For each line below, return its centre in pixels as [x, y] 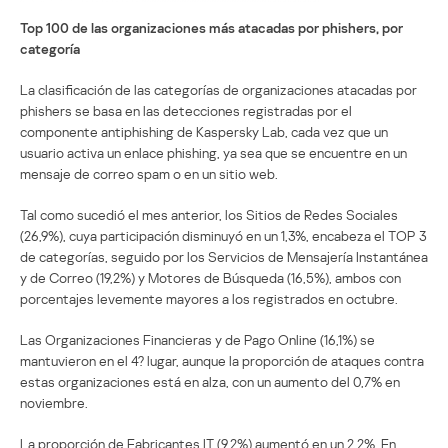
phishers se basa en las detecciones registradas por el [186, 110]
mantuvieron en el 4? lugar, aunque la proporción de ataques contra [222, 360]
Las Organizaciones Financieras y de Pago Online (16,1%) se [197, 339]
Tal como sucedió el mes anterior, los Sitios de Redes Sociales [209, 214]
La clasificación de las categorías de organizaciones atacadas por [218, 89]
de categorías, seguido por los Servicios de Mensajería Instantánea [224, 256]
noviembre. [54, 402]
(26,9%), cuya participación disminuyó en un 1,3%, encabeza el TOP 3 [223, 235]
